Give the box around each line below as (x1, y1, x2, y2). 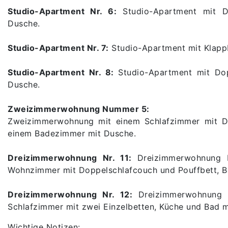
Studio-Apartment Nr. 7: (8, 42, 109, 53)
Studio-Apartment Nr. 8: (8, 67, 119, 77)
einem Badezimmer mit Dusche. (8, 128, 136, 138)
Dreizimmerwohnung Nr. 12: (8, 189, 133, 199)
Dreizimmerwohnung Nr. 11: (8, 152, 137, 163)
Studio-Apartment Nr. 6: (8, 6, 117, 16)
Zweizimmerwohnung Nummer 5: (8, 103, 150, 114)
